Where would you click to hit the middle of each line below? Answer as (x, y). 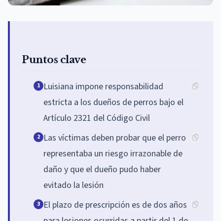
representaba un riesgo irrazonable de (113, 153)
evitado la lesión (74, 185)
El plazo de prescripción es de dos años (115, 205)
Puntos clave (54, 59)
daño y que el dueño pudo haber (102, 169)
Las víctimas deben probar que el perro (115, 138)
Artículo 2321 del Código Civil (97, 118)
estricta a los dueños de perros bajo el (113, 102)
